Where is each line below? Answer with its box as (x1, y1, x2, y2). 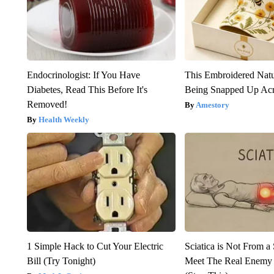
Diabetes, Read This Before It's (26, 84, 147, 95)
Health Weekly (38, 114, 89, 124)
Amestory (196, 100, 230, 109)
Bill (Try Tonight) (26, 255, 95, 266)
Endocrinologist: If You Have (26, 69, 140, 80)
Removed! (26, 98, 67, 109)
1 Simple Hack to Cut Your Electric (26, 240, 163, 251)
